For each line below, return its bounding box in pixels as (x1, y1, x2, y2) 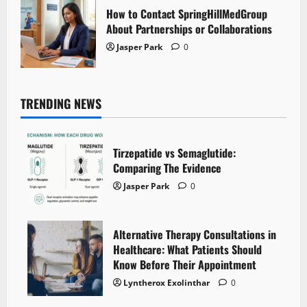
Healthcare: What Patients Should (113, 241, 262, 258)
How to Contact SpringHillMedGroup (106, 5, 267, 22)
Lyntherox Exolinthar (123, 276, 210, 288)
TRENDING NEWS (21, 94, 101, 112)
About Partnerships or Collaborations (106, 20, 272, 37)
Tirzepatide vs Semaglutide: (113, 144, 236, 161)
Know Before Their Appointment (113, 256, 256, 273)
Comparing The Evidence (113, 159, 221, 176)
